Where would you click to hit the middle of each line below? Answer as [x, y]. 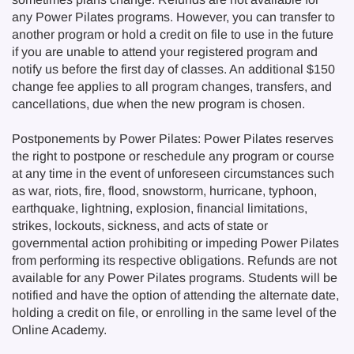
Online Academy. [59, 330]
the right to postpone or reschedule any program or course [173, 156]
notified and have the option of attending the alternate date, [175, 295]
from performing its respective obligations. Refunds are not [174, 260]
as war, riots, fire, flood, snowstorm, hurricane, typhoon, [164, 191]
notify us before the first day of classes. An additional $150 [173, 69]
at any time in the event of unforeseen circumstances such [173, 173]
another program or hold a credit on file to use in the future [173, 34]
